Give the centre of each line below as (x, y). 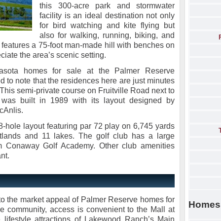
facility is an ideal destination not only (107, 16)
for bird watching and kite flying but (107, 25)
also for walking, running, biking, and (107, 35)
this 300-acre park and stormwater (107, 6)
